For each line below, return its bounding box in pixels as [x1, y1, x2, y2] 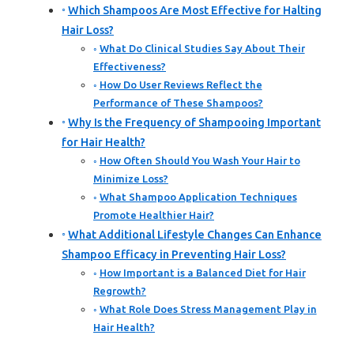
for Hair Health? [62, 136, 145, 149]
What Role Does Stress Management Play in [99, 303, 317, 315]
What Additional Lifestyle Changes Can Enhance [67, 228, 322, 242]
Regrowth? [93, 285, 146, 297]
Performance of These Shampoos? [93, 97, 263, 109]
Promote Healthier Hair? [93, 209, 214, 221]
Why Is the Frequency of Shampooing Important [67, 116, 321, 130]
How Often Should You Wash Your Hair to [99, 155, 300, 167]
